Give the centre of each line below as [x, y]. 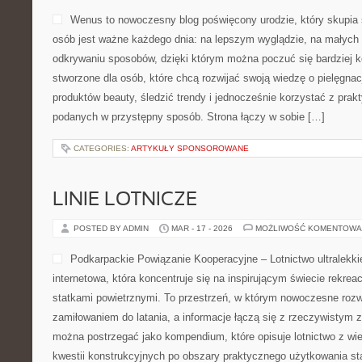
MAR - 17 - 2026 [202, 228]
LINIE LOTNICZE [125, 200]
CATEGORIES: [102, 148]
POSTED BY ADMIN [112, 228]
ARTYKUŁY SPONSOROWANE [190, 148]
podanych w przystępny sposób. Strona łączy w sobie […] [189, 117]
